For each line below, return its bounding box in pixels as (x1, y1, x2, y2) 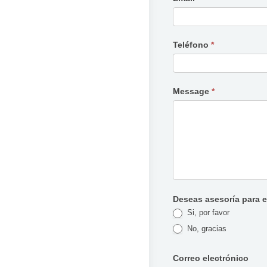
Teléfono (173, 40, 211, 50)
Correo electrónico (173, 253, 249, 263)
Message (173, 86, 212, 97)
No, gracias (185, 223, 226, 233)
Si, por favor (185, 208, 229, 218)
